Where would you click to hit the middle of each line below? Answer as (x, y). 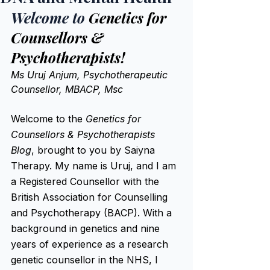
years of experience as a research (91, 244)
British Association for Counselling (91, 197)
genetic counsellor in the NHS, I (86, 260)
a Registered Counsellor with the (86, 181)
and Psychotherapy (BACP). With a (93, 213)
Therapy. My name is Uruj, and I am (95, 166)
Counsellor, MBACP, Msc (67, 89)
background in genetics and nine (87, 228)
